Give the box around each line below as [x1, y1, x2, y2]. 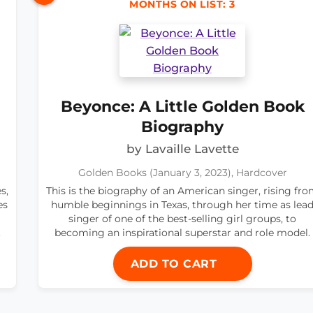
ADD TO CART [130, 257, 221, 271]
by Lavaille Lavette [126, 142, 239, 156]
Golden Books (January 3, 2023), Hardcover [78, 167, 287, 179]
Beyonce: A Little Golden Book [60, 96, 305, 117]
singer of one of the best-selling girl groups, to [68, 212, 296, 226]
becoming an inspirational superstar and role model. [54, 226, 310, 240]
